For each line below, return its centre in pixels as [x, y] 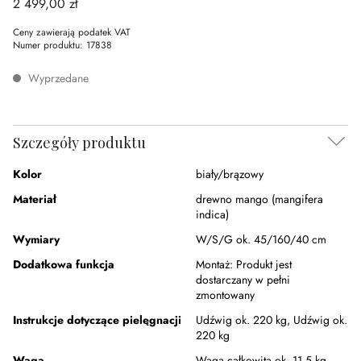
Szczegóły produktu [79, 143]
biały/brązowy [230, 174]
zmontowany [225, 295]
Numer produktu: [50, 45]
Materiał [35, 199]
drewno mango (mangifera [259, 199]
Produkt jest [264, 264]
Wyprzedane [57, 78]
